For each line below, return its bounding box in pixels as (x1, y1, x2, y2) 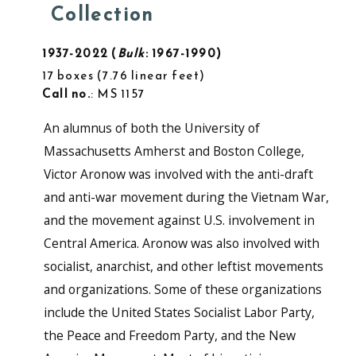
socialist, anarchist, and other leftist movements (43, 257, 323, 275)
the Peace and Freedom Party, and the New (43, 327, 296, 344)
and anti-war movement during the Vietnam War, (43, 188, 329, 206)
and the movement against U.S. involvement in (43, 211, 315, 229)
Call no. (42, 84, 91, 103)
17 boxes (42, 66, 94, 84)
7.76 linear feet (103, 66, 199, 84)
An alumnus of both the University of (43, 119, 260, 137)
